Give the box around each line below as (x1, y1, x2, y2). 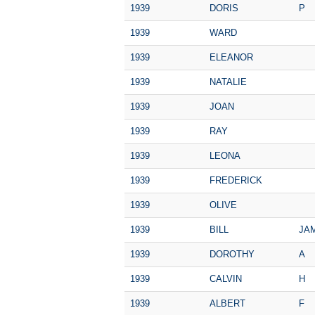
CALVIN (210, 273, 242, 284)
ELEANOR (210, 51, 253, 63)
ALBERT (210, 297, 245, 309)
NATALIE (210, 76, 247, 87)
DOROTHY (210, 248, 255, 259)
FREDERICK (210, 174, 262, 186)
